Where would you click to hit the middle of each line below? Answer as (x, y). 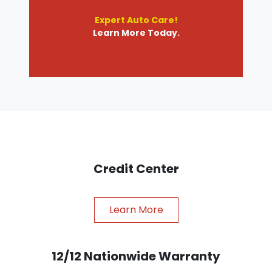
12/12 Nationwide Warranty (136, 256)
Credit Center (136, 168)
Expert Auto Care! (136, 20)
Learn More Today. (136, 32)
